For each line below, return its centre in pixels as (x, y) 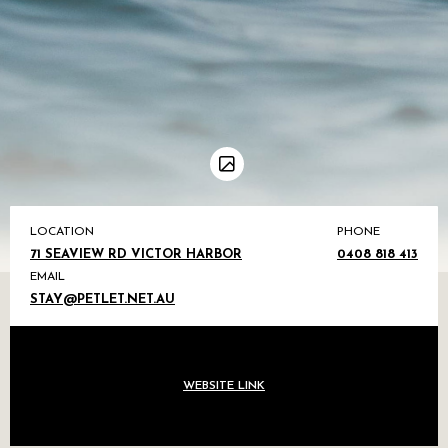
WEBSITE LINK (224, 386)
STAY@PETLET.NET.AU (102, 299)
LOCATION (62, 232)
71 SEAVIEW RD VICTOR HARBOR (136, 254)
